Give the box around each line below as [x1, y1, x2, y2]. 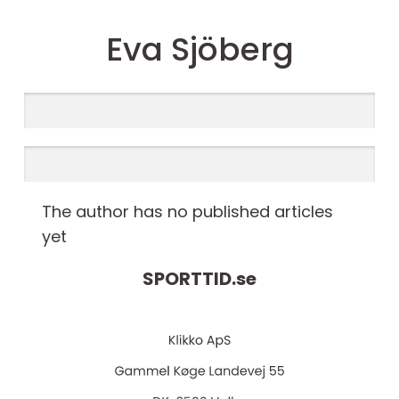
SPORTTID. [142, 266, 236, 292]
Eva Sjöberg [105, 27, 294, 72]
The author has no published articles [42, 200, 333, 223]
